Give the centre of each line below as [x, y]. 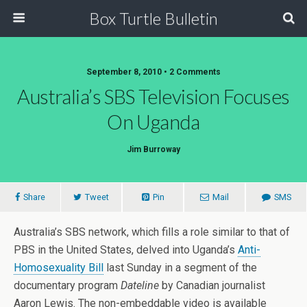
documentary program [67, 285]
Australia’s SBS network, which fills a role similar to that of [152, 232]
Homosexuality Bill [59, 268]
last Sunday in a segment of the [180, 268]
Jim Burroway [153, 149]
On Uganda [153, 122]
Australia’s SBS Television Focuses [153, 97]
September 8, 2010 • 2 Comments [153, 72]
